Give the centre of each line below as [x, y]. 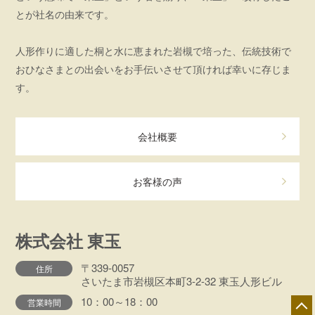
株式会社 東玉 [69, 241]
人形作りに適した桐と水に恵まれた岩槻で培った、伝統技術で [154, 51]
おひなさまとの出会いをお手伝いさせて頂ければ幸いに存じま [154, 69]
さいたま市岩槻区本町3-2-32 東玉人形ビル [182, 281]
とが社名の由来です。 [65, 14]
